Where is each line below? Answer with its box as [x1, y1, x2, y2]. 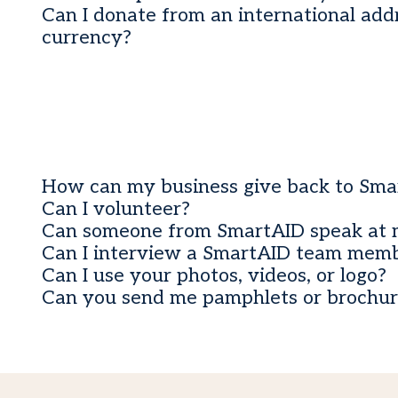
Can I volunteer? [42, 198, 191, 221]
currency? [42, 27, 132, 50]
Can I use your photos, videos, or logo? [42, 265, 387, 288]
